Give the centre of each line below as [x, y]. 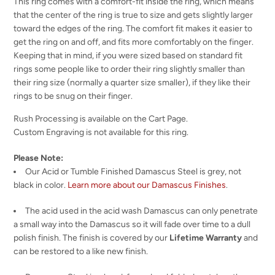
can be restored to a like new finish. [81, 251]
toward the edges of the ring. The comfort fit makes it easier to [133, 28]
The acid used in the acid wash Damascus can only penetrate [142, 211]
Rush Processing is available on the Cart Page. [101, 118]
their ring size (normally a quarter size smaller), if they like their [132, 82]
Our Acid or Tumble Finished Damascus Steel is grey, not [134, 171]
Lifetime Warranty [206, 238]
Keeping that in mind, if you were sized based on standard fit [128, 55]
